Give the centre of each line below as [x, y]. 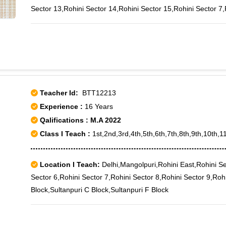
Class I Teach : [65, 134]
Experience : [62, 106]
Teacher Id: [59, 93]
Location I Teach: [70, 164]
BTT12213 [97, 93]
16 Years [99, 106]
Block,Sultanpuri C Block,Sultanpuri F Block [100, 190]
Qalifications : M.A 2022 [79, 120]
